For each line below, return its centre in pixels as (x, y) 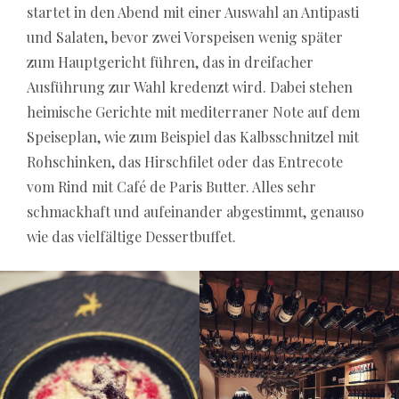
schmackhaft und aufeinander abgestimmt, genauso (195, 211)
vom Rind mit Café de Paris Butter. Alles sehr (171, 186)
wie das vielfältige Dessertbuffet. (131, 236)
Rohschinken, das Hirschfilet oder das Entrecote (185, 161)
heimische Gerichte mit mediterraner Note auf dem (193, 111)
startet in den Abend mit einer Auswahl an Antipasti (193, 12)
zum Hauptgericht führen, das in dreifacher (170, 61)
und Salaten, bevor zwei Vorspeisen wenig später (185, 37)
